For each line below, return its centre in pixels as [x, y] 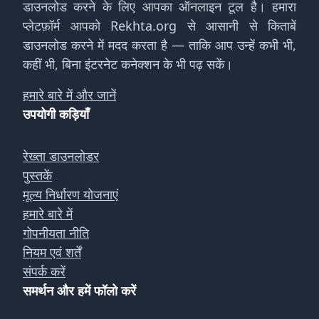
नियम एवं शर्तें [52, 252]
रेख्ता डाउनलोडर [61, 156]
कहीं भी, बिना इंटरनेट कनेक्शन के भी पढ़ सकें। [128, 64]
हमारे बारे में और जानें [69, 95]
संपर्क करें [44, 271]
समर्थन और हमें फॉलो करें [79, 291]
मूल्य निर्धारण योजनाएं [70, 194]
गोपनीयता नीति [56, 233]
